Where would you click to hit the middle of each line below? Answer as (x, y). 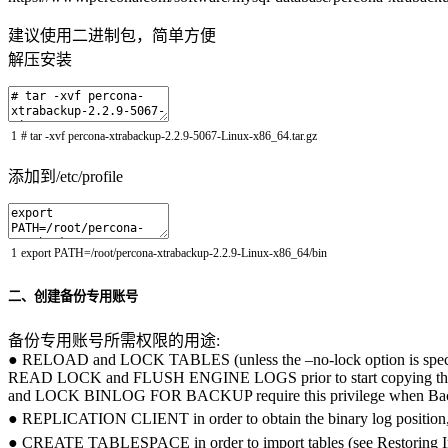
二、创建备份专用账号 (73, 297)
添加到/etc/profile (65, 177)
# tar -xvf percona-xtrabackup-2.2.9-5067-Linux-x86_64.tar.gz (169, 136)
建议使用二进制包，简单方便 (112, 36)
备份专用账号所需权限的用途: (114, 341)
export (37, 253)
